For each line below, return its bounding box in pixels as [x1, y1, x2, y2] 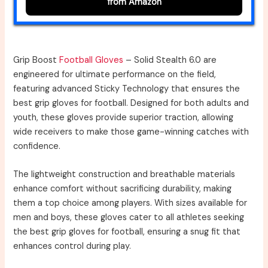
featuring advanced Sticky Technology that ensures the [13, 83, 240, 95]
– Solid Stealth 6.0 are [123, 54, 217, 66]
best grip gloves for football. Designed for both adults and [13, 97, 249, 109]
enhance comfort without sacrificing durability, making [13, 183, 232, 195]
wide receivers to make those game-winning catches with [13, 126, 249, 138]
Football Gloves [59, 54, 124, 66]
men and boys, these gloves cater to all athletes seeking [13, 212, 245, 224]
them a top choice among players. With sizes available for [13, 197, 248, 209]
